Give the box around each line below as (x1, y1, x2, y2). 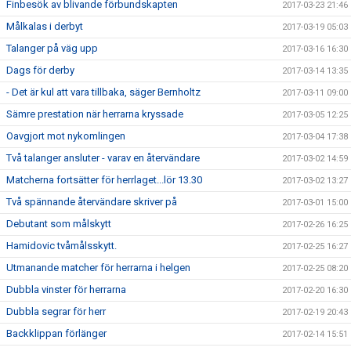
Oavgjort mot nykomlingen (6, 130, 125, 142)
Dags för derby (6, 64, 74, 76)
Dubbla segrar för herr (6, 306, 106, 317)
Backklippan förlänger (6, 327, 107, 339)
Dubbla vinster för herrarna (6, 284, 126, 295)
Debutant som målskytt (6, 218, 111, 230)
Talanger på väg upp (6, 42, 98, 54)
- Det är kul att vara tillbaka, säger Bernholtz (6, 86, 201, 98)
